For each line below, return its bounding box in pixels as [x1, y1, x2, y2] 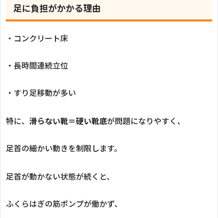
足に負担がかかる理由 [13, 1, 101, 14]
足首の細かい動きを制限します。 [6, 142, 122, 154]
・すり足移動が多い [6, 86, 76, 98]
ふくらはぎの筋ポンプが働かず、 [6, 197, 122, 209]
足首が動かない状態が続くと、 [6, 170, 114, 182]
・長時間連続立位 [6, 59, 68, 71]
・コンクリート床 [6, 32, 68, 44]
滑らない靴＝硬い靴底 [29, 114, 107, 127]
